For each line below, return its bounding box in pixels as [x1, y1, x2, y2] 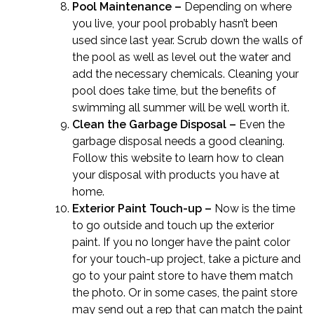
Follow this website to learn [72, 151, 217, 165]
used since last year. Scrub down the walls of [72, 34, 303, 47]
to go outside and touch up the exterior [72, 219, 274, 232]
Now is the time [214, 202, 295, 215]
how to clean [217, 151, 284, 165]
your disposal [72, 168, 142, 182]
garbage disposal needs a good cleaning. [72, 135, 285, 148]
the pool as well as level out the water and [72, 50, 291, 64]
